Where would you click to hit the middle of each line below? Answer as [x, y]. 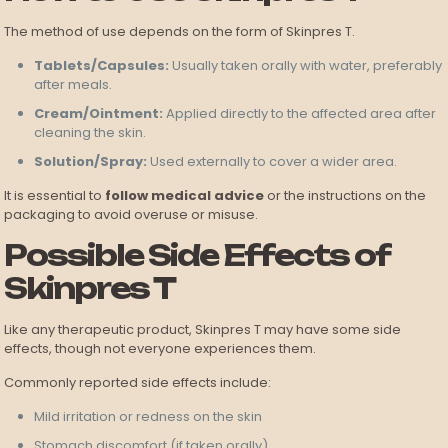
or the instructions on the [345, 196]
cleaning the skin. [90, 133]
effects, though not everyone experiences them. [160, 349]
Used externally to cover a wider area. [272, 162]
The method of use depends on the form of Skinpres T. [180, 32]
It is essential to [55, 196]
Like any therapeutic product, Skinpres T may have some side [203, 330]
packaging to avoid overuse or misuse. [131, 215]
